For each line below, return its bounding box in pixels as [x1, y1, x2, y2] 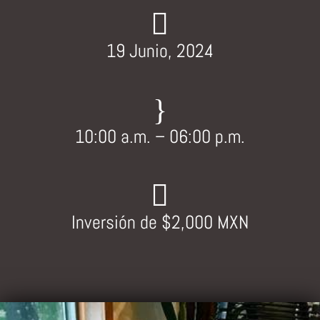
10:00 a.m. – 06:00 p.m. [74, 125, 245, 149]
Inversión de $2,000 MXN [71, 211, 249, 235]
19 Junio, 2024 [106, 39, 214, 64]
